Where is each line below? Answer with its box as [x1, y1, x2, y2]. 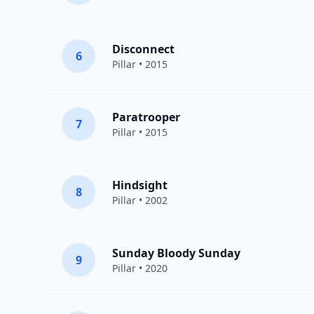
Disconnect [112, 41, 175, 57]
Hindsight [112, 177, 168, 193]
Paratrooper [112, 109, 180, 125]
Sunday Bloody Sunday [112, 245, 240, 261]
